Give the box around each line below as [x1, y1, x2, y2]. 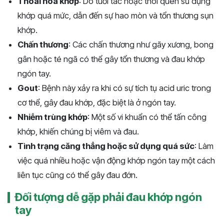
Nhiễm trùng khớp [17, 112, 87, 122]
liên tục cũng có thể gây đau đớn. [17, 170, 137, 180]
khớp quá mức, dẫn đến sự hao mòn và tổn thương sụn [17, 10, 213, 21]
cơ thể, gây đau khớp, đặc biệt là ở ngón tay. [17, 97, 176, 108]
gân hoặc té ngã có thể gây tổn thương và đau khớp [17, 54, 205, 64]
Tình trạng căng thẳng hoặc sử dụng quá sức [17, 141, 194, 151]
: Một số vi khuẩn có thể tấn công [87, 112, 206, 122]
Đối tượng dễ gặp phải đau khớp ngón [15, 190, 202, 204]
